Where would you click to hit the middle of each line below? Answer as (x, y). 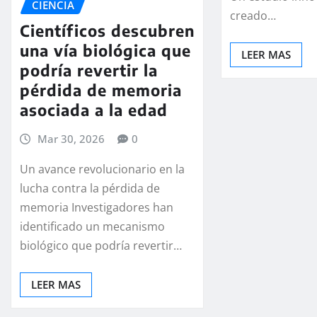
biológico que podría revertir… (101, 245)
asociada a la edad (94, 110)
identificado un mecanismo (92, 226)
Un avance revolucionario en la (102, 169)
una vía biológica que (105, 51)
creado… (253, 16)
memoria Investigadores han (97, 207)
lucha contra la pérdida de (90, 188)
